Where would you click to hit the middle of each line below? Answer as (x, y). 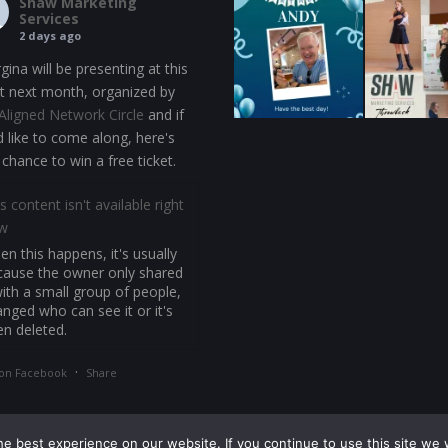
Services (49, 18)
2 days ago (50, 35)
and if (164, 114)
